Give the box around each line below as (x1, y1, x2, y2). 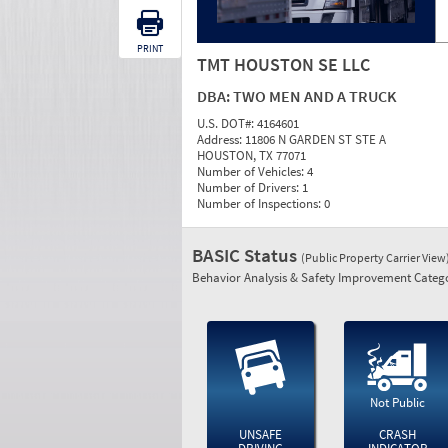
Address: (197, 131, 245, 148)
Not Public (370, 394, 426, 411)
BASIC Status (192, 243, 301, 267)
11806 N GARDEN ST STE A (245, 131, 386, 148)
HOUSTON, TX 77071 (197, 147, 306, 164)
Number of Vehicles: (197, 163, 307, 180)
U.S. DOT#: (197, 115, 257, 132)
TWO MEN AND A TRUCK (233, 86, 397, 106)
